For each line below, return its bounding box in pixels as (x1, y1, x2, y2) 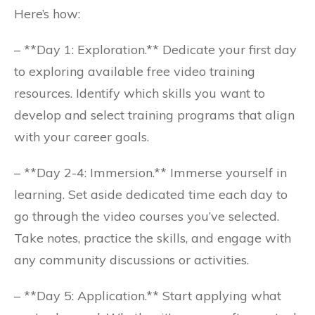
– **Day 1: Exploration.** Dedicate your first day (14, 41, 297, 58)
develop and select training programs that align (14, 107, 295, 123)
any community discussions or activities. (14, 252, 249, 268)
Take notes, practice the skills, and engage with (14, 230, 291, 246)
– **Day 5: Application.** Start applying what (14, 288, 281, 304)
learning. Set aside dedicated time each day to (14, 186, 288, 202)
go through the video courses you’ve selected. (14, 208, 279, 224)
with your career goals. (14, 129, 149, 145)
